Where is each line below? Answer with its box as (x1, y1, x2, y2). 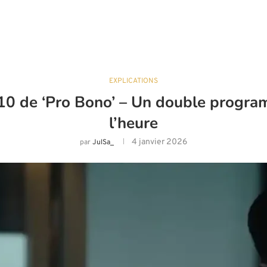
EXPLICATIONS (109, 76, 158, 86)
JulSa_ (92, 138, 114, 148)
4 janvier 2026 (132, 137, 187, 148)
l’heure (109, 113, 158, 134)
